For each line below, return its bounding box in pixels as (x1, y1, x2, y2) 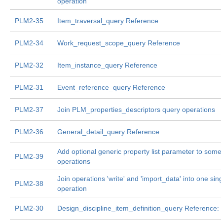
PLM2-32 (15, 61, 43, 69)
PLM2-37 (15, 106, 43, 113)
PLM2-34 (15, 39, 43, 47)
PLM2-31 (15, 83, 43, 91)
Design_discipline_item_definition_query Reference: (57, 204, 219, 212)
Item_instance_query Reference (57, 61, 157, 69)
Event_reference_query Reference (57, 83, 165, 91)
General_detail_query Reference (57, 128, 159, 136)
